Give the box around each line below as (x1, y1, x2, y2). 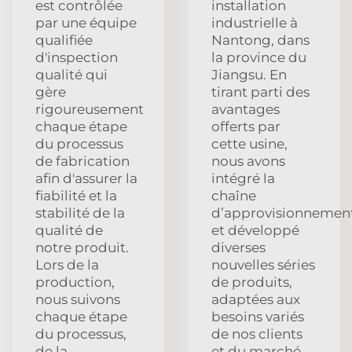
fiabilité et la (35, 187, 117, 203)
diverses (211, 239, 266, 255)
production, (35, 273, 115, 290)
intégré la (211, 170, 275, 186)
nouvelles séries (211, 256, 315, 273)
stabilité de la (35, 204, 125, 221)
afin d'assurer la (35, 170, 137, 186)
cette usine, (211, 135, 288, 152)
